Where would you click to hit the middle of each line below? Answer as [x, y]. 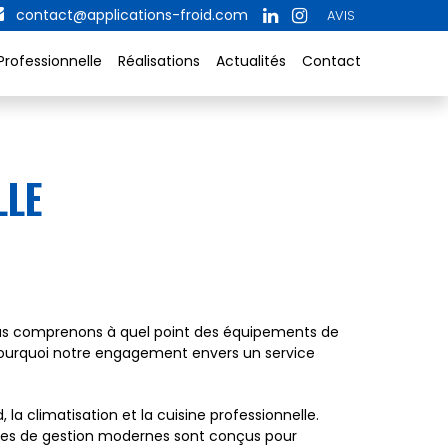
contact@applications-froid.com [130, 15]
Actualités [251, 61]
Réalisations [159, 61]
